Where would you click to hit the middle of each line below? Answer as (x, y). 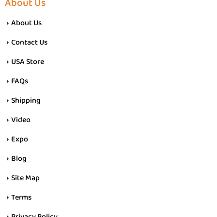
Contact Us (29, 43)
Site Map (25, 178)
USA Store (28, 62)
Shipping (26, 101)
